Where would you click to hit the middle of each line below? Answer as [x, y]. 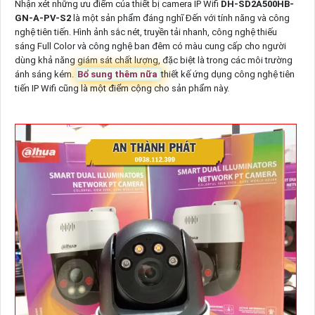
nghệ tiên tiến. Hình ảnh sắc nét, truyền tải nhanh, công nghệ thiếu [146, 32]
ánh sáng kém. [45, 75]
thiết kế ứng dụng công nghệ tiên [227, 75]
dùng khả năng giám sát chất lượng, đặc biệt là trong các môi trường [153, 60]
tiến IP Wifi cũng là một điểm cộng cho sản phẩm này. [122, 89]
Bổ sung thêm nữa [118, 75]
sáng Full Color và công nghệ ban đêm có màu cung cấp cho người [150, 46]
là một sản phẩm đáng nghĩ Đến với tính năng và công [181, 18]
